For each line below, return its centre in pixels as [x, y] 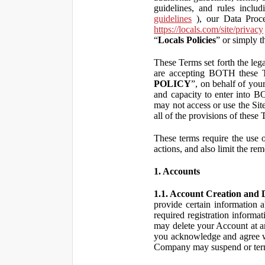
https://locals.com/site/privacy [209, 29]
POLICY [173, 84]
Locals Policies [187, 40]
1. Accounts [177, 171]
